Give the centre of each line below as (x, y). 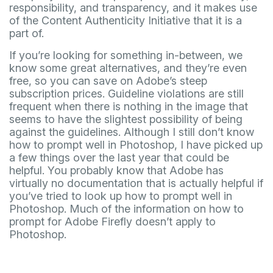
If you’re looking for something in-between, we (126, 55)
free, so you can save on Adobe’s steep (108, 80)
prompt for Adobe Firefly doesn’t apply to (112, 221)
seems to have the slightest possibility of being (126, 119)
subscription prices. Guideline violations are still (126, 93)
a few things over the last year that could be (119, 157)
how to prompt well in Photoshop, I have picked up (136, 144)
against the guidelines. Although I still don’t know (132, 132)
